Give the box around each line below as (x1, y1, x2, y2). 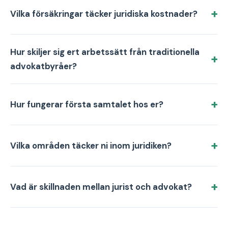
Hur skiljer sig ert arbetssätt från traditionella (10, 46, 199, 58)
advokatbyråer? (10, 61, 77, 72)
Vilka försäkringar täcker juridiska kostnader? (10, 8, 197, 19)
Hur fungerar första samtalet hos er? (10, 99, 163, 110)
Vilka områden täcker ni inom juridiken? (10, 140, 172, 151)
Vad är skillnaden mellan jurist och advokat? (10, 181, 192, 192)
